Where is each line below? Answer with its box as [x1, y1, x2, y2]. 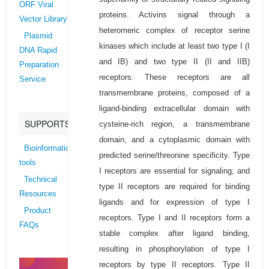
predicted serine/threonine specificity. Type [98, 151, 250, 160]
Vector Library [19, 15, 67, 24]
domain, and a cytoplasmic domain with [98, 135, 250, 145]
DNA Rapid [19, 46, 57, 55]
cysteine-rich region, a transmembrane [98, 119, 250, 129]
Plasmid [23, 32, 52, 41]
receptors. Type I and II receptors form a [98, 213, 250, 223]
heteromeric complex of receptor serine [98, 26, 250, 35]
